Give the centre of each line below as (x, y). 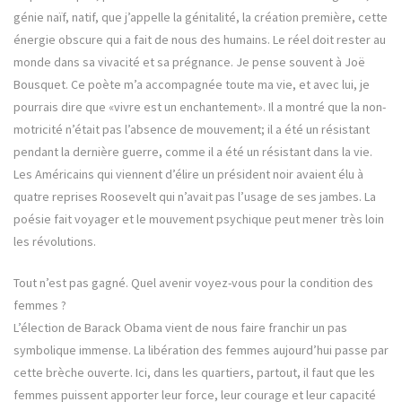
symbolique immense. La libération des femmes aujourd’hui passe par (201, 350)
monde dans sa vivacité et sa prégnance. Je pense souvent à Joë (189, 62)
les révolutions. (55, 242)
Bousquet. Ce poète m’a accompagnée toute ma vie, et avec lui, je (192, 85)
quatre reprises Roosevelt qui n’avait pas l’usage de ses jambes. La (195, 197)
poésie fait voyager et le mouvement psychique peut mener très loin (199, 219)
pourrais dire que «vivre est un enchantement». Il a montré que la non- (200, 107)
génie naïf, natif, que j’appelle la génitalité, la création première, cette (201, 17)
